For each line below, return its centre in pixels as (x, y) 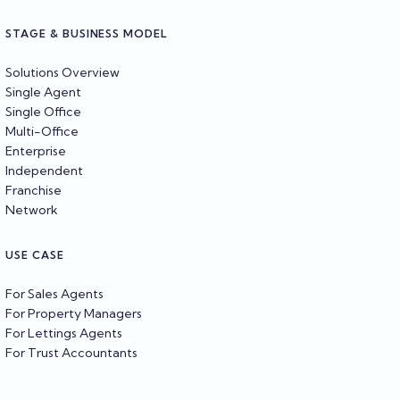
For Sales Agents (54, 293)
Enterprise (36, 150)
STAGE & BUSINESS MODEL (87, 33)
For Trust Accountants (71, 352)
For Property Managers (74, 313)
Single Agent (43, 92)
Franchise (33, 190)
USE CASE (35, 254)
